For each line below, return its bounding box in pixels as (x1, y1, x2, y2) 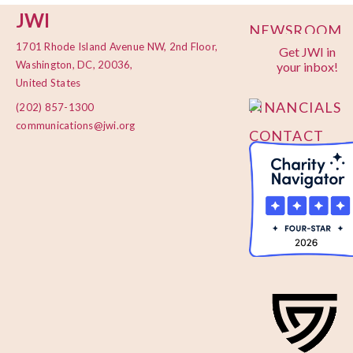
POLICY (249, 69, 305, 87)
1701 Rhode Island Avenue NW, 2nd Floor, (16, 40, 218, 54)
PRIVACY (249, 50, 314, 68)
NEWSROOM (249, 21, 342, 39)
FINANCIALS (249, 98, 341, 116)
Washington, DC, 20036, (16, 58, 133, 72)
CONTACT (249, 126, 324, 144)
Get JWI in (279, 44, 336, 60)
